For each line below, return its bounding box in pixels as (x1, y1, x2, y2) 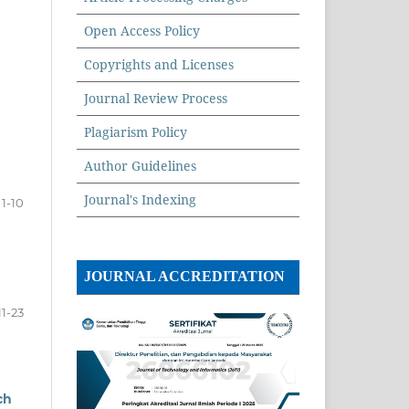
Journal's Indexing (84, 190, 196, 208)
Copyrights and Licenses (84, 55, 237, 73)
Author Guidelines (84, 156, 196, 174)
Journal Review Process (84, 89, 227, 107)
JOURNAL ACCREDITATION (84, 268, 285, 285)
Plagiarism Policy (84, 122, 187, 141)
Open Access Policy (84, 21, 200, 39)
